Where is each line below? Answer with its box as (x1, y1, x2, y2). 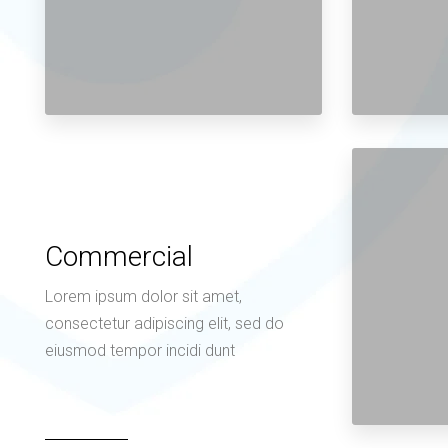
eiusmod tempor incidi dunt (45, 340, 235, 360)
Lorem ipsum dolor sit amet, (45, 286, 242, 306)
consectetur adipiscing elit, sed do (45, 313, 284, 333)
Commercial (45, 239, 193, 273)
